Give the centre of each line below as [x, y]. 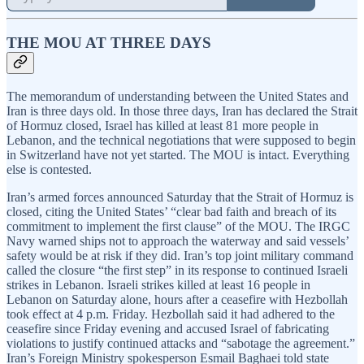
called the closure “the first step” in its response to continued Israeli [177, 270]
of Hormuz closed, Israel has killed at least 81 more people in [162, 125]
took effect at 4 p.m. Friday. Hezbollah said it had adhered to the [171, 314]
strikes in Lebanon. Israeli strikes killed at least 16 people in [158, 284]
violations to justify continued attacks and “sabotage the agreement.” [181, 343]
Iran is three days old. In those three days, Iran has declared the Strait [182, 110]
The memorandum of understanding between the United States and [178, 96]
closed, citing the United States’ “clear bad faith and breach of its [171, 211]
